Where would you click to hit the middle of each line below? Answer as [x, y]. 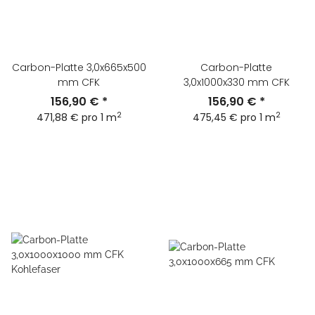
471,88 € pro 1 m [76, 118]
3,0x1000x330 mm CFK [236, 83]
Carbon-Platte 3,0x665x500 [79, 68]
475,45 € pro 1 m [234, 118]
